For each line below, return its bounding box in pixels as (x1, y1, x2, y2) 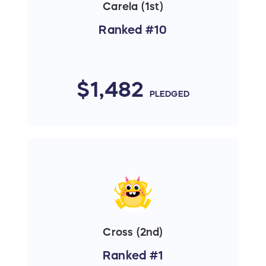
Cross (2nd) (103, 227, 163, 238)
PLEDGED (149, 89, 189, 98)
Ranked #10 (99, 23, 167, 36)
